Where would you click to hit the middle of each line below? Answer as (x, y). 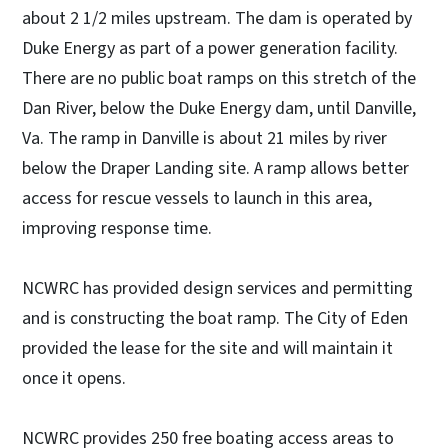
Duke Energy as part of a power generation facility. (210, 48)
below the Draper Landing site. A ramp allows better (215, 168)
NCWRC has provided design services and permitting (217, 288)
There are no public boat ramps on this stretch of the (219, 78)
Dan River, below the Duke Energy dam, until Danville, (219, 108)
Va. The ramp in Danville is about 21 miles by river (204, 138)
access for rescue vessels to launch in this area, (197, 198)
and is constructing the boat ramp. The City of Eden (215, 318)
